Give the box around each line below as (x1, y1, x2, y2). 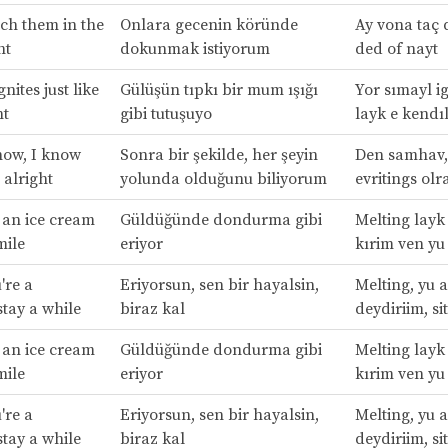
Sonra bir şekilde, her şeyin (119, 145, 318, 166)
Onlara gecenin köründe (119, 15, 298, 36)
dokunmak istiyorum (119, 39, 270, 60)
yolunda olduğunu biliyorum (119, 169, 327, 190)
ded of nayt (354, 39, 438, 60)
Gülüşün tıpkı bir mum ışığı (119, 80, 318, 101)
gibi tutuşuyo (119, 104, 212, 125)
